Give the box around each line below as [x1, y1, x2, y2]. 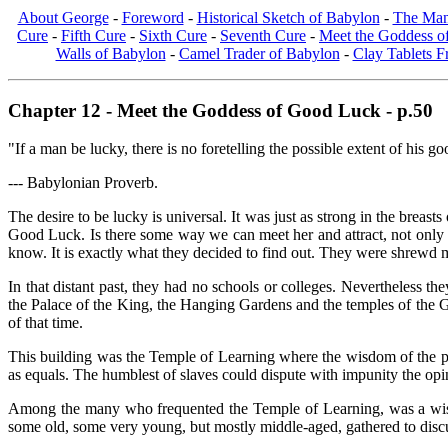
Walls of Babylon [55, 44, 166, 62]
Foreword [121, 8, 184, 26]
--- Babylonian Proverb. [8, 174, 158, 192]
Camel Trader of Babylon [178, 44, 340, 62]
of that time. [8, 314, 83, 332]
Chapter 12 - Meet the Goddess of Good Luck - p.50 [8, 99, 433, 121]
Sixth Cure [139, 26, 207, 44]
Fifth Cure [61, 26, 126, 44]
